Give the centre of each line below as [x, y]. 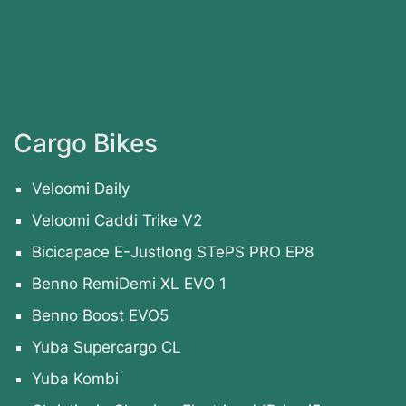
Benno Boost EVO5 [100, 315]
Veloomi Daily [81, 188]
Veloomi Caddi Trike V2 [117, 220]
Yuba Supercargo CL [106, 347]
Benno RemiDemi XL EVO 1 [129, 283]
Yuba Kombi [75, 378]
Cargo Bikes [86, 143]
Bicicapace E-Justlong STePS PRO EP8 [173, 251]
